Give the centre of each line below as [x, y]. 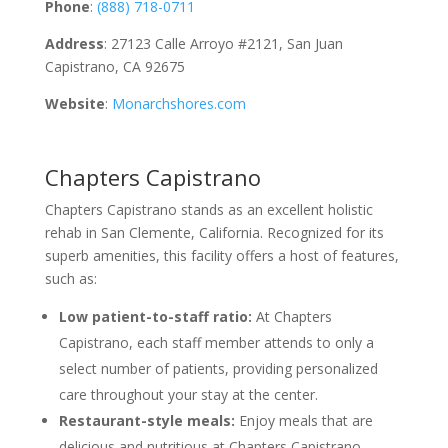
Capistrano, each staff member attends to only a [216, 342]
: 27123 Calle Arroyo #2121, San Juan [223, 43]
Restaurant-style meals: [148, 420]
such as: [70, 278]
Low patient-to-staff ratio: [155, 316]
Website [74, 103]
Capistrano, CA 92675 [114, 66]
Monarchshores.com [176, 103]
